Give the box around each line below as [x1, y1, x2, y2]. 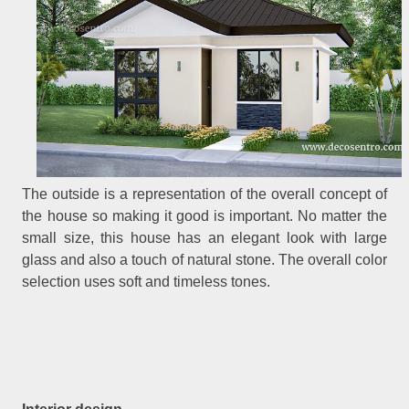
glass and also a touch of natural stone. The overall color [22, 252, 387, 268]
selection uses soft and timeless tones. [22, 274, 271, 290]
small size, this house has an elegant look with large [22, 230, 387, 246]
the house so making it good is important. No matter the [22, 208, 387, 225]
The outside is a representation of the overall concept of [22, 186, 387, 203]
